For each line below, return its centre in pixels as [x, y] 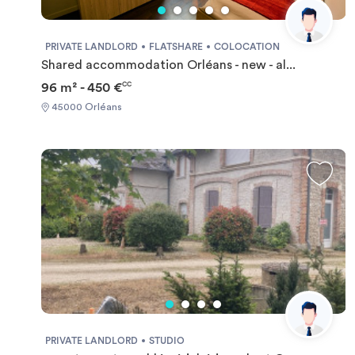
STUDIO [167, 340]
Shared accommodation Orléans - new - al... [168, 65]
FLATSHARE [176, 47]
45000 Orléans [86, 107]
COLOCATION [247, 47]
